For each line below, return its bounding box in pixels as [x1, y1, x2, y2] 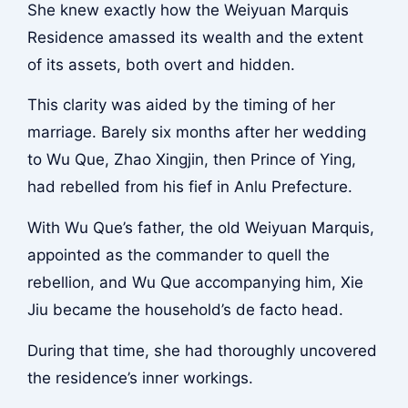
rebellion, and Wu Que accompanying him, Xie [26, 272, 363, 291]
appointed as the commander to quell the [26, 245, 330, 264]
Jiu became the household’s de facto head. [26, 300, 343, 319]
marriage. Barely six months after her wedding [26, 123, 366, 142]
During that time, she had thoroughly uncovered [26, 341, 377, 360]
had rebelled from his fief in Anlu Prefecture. [26, 178, 352, 197]
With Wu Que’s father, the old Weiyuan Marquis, [26, 218, 374, 237]
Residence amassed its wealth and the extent [26, 27, 363, 46]
